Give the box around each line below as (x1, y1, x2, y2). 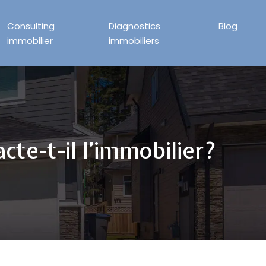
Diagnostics (109, 19, 161, 32)
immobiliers (109, 34, 160, 47)
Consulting (7, 19, 55, 32)
